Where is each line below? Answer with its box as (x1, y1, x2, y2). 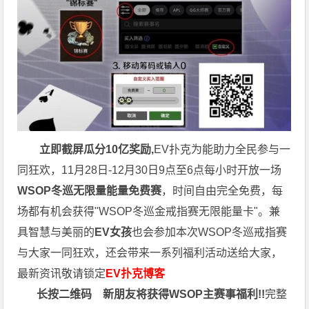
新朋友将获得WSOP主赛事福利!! (103, 288, 266, 300)
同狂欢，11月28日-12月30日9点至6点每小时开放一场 (17, 164, 282, 176)
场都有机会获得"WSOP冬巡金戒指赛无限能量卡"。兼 (17, 206, 281, 217)
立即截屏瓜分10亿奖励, (37, 143, 154, 155)
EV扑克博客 (106, 268, 166, 279)
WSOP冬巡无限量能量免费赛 (17, 185, 162, 197)
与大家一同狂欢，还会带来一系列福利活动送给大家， (17, 247, 283, 259)
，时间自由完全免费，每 (161, 185, 283, 197)
